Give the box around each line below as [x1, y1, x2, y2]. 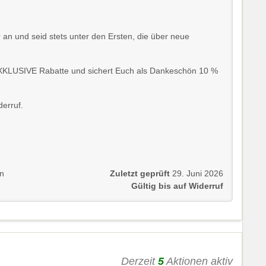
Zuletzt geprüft [110, 169, 170, 179]
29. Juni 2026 [172, 169, 223, 179]
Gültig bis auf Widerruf [131, 182, 223, 191]
